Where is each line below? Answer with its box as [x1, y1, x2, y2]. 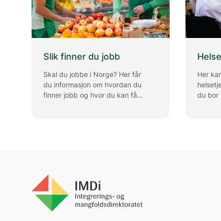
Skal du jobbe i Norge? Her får [43, 70, 141, 79]
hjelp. [43, 101, 61, 110]
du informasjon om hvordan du [43, 80, 142, 89]
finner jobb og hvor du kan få [43, 91, 137, 100]
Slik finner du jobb [43, 51, 120, 62]
